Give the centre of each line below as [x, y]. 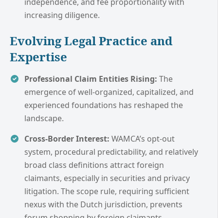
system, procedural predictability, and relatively [111, 152]
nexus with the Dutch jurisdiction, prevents [103, 205]
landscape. [44, 118]
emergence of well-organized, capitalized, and [109, 92]
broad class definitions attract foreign [94, 165]
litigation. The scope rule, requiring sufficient [107, 191]
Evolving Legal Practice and [91, 41]
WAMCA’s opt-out [142, 139]
